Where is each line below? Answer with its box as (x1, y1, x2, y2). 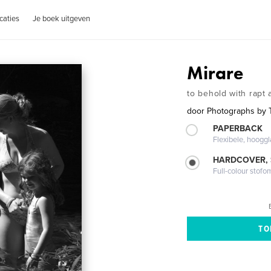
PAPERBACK (213, 123, 263, 134)
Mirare (187, 62, 244, 85)
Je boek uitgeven (33, 14, 91, 24)
